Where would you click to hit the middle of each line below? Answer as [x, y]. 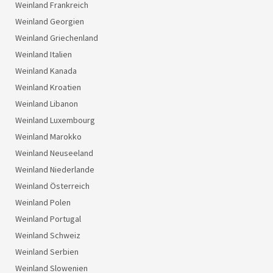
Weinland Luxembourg [55, 120]
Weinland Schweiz [48, 235]
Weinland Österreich [52, 186]
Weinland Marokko [48, 136]
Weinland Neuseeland [54, 153]
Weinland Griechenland [57, 37]
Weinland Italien [44, 54]
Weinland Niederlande [55, 169]
